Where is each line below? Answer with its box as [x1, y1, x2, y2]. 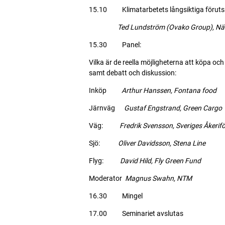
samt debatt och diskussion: [89, 69, 176, 77]
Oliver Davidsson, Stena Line [118, 139, 205, 147]
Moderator [89, 174, 125, 182]
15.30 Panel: [89, 41, 141, 49]
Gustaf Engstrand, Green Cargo [124, 104, 222, 112]
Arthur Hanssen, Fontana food [122, 86, 216, 94]
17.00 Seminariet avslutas [89, 209, 183, 217]
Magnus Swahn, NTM [125, 174, 192, 182]
